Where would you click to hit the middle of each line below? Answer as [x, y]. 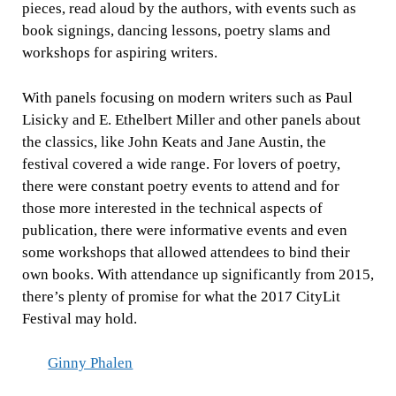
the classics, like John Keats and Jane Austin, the [174, 141]
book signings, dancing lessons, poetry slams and [176, 31]
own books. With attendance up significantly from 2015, [198, 274]
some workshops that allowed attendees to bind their [186, 252]
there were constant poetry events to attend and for [180, 186]
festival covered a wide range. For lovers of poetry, [181, 164]
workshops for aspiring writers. [119, 53]
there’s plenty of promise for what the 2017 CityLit [181, 296]
